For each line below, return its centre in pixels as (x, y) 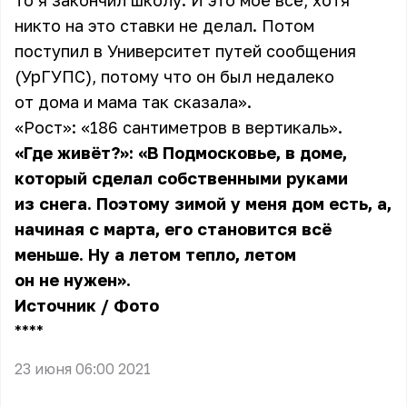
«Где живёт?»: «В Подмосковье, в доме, (181, 153)
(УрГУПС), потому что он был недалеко (174, 76)
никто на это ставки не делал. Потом (164, 25)
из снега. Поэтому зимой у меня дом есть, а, (203, 203)
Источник (55, 305)
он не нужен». (73, 280)
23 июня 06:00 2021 (83, 369)
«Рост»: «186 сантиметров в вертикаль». (179, 127)
